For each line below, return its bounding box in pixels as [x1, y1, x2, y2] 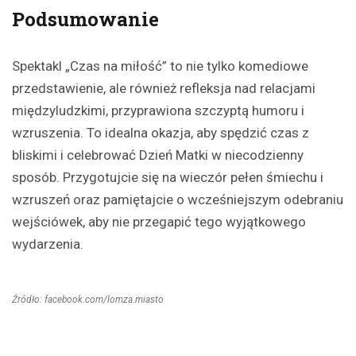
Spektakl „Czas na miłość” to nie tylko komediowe [12, 58, 308, 75]
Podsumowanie [12, 6, 159, 33]
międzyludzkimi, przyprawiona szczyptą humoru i [12, 103, 304, 119]
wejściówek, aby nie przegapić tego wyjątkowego [12, 214, 306, 230]
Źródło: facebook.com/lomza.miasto [12, 294, 164, 306]
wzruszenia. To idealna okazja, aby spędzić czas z [12, 125, 309, 141]
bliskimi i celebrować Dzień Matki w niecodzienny [12, 147, 304, 164]
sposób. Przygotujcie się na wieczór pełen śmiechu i [12, 169, 323, 186]
